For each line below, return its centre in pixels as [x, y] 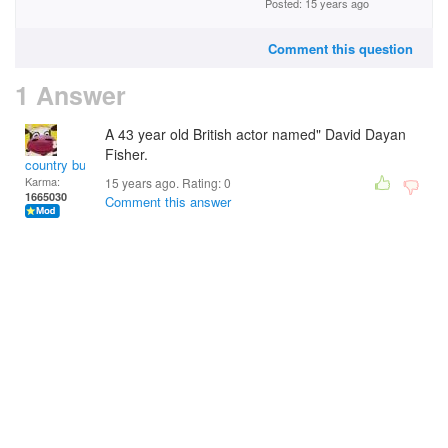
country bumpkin [73, 164]
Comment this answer [168, 201]
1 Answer [70, 95]
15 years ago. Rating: [164, 182]
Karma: [42, 181]
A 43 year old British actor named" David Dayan [255, 134]
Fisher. [126, 154]
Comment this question [340, 48]
